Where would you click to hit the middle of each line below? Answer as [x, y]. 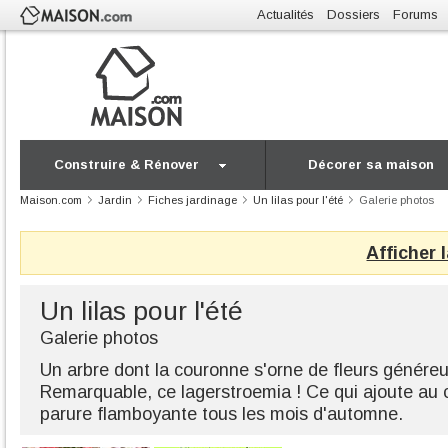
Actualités [285, 14]
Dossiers [353, 14]
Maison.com [51, 200]
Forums [415, 14]
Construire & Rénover [126, 164]
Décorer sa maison [371, 164]
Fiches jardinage [192, 200]
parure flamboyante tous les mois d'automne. [221, 414]
